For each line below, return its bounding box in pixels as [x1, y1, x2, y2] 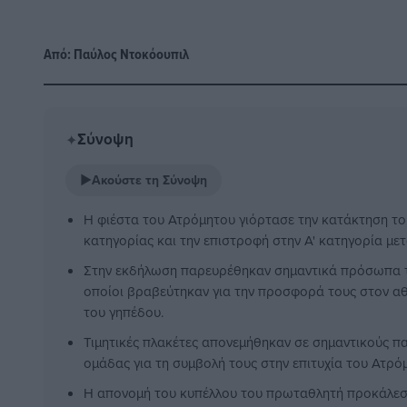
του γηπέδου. [84, 303, 164, 323]
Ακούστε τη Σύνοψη [92, 171, 207, 190]
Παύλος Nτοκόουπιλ [74, 44, 189, 65]
